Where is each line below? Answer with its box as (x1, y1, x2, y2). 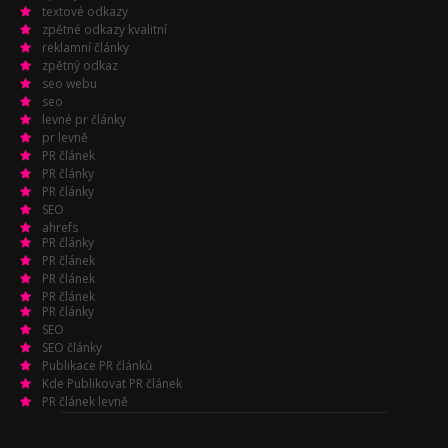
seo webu (42, 75, 97, 93)
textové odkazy (42, 3, 128, 21)
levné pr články (42, 111, 126, 129)
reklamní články (42, 39, 129, 57)
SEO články (42, 339, 102, 357)
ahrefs (42, 219, 78, 237)
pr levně (42, 129, 88, 147)
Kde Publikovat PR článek (42, 375, 182, 393)
